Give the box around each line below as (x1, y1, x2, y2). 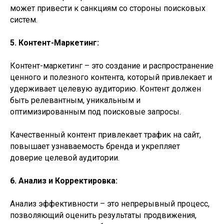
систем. (10, 15, 37, 24)
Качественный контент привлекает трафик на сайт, (10, 130, 201, 139)
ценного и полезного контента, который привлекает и (10, 72, 212, 82)
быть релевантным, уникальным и (10, 95, 140, 105)
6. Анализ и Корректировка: (10, 176, 117, 185)
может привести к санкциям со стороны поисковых (10, 3, 205, 13)
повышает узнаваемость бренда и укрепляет (10, 141, 180, 151)
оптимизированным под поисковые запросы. (10, 107, 181, 116)
